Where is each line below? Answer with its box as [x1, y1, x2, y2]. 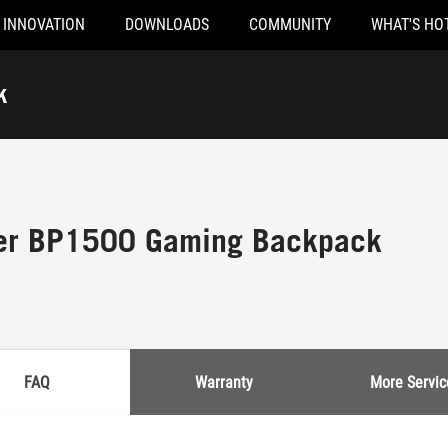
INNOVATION [3, 15, 85, 34]
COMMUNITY [249, 15, 331, 34]
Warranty [195, 372, 253, 392]
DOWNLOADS [125, 15, 209, 34]
